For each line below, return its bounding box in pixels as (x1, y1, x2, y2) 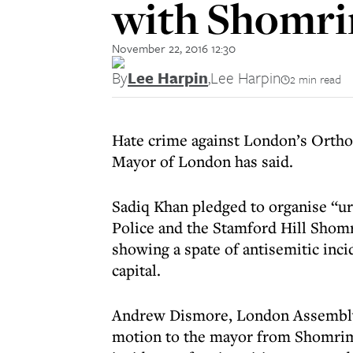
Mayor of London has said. (112, 150, 293, 172)
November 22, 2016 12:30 (112, 39, 236, 57)
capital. (112, 259, 161, 281)
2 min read (290, 70, 341, 87)
